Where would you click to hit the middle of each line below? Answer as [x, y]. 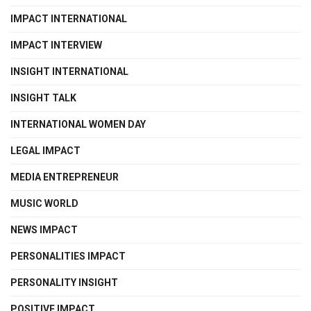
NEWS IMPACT [44, 229]
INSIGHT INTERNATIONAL [69, 71]
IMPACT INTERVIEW [56, 45]
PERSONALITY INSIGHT [64, 282]
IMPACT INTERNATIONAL [69, 18]
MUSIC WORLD [44, 203]
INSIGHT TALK [43, 98]
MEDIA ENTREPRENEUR [65, 177]
